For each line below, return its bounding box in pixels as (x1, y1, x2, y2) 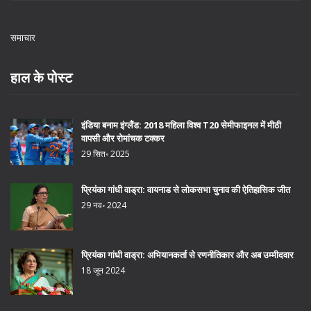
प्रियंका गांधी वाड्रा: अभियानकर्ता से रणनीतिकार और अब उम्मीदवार (81, 248, 294, 261)
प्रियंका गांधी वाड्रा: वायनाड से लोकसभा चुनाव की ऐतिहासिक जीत (81, 183, 290, 196)
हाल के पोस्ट (10, 67, 72, 87)
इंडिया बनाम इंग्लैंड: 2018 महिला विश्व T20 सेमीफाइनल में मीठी (81, 118, 281, 131)
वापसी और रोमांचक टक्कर (81, 131, 165, 144)
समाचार (10, 31, 35, 44)
